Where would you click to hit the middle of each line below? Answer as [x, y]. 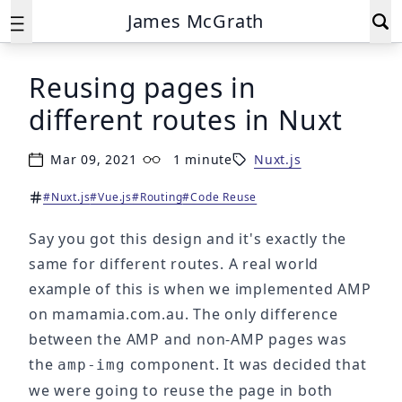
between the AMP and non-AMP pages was [188, 339]
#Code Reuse [220, 197]
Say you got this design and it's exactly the [188, 239]
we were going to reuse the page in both [181, 390]
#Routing [157, 197]
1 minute [203, 159]
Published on [72, 167]
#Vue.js [111, 197]
